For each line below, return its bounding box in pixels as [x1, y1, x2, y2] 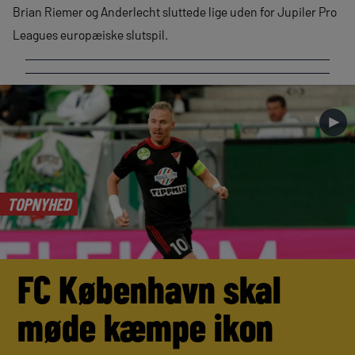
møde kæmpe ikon [17, 303, 274, 350]
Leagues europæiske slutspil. [13, 27, 168, 42]
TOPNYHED [6, 193, 71, 215]
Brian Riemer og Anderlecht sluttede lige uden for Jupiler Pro [13, 4, 337, 19]
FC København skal [17, 265, 282, 312]
